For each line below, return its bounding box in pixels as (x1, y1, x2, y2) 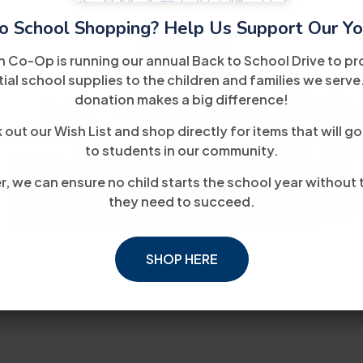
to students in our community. (84, 142, 279, 159)
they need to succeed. (108, 193, 255, 210)
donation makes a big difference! (75, 91, 288, 108)
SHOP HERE (145, 250, 218, 267)
